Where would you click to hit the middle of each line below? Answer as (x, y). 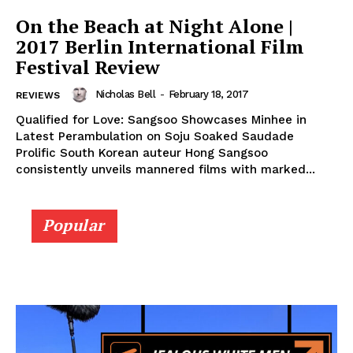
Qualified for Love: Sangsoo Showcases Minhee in (161, 119)
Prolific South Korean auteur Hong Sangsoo (142, 152)
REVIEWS (38, 95)
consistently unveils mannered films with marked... (165, 169)
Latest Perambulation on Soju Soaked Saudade (155, 136)
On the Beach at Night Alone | (154, 26)
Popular (74, 225)
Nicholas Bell (125, 94)
